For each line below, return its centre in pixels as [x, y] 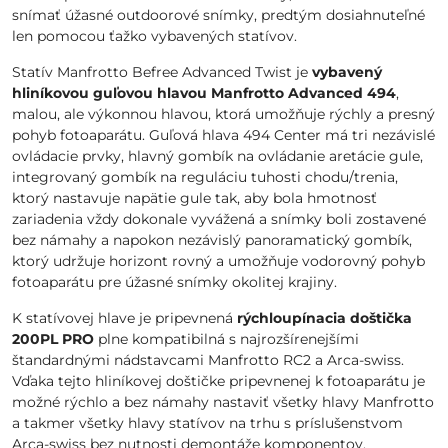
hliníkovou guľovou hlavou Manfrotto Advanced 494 [204, 93]
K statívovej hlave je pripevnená [124, 318]
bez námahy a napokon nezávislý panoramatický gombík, [212, 240]
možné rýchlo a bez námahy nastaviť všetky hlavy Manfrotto [223, 402]
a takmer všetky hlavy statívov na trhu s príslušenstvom [207, 423]
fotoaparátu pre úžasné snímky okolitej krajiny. [174, 282]
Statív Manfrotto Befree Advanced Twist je [162, 72]
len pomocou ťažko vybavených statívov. [156, 36]
